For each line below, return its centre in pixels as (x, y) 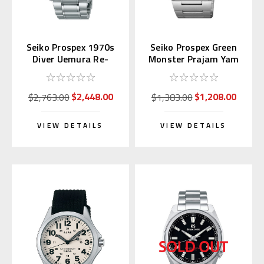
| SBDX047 (70, 83)
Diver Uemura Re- (70, 59)
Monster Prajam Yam (194, 59)
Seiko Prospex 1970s (70, 47)
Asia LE (194, 83)
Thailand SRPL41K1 (194, 71)
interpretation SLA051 (70, 71)
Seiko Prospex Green (194, 47)
